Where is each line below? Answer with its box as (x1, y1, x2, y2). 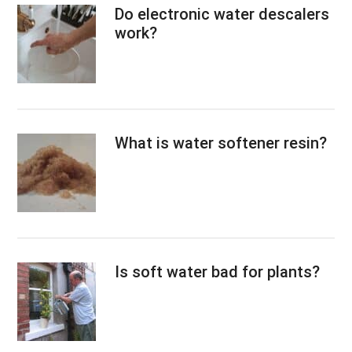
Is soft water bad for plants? (115, 262, 321, 281)
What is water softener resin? (115, 133, 328, 152)
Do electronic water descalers (115, 4, 330, 24)
